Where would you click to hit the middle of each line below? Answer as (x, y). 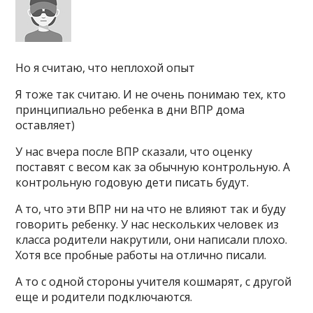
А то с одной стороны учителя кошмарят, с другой (154, 282)
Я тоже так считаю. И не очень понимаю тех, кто (151, 94)
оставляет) (45, 125)
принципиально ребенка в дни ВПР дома (130, 110)
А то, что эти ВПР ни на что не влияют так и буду (151, 209)
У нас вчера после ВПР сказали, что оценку (134, 152)
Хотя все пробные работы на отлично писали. (141, 255)
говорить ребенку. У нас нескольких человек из (147, 224)
